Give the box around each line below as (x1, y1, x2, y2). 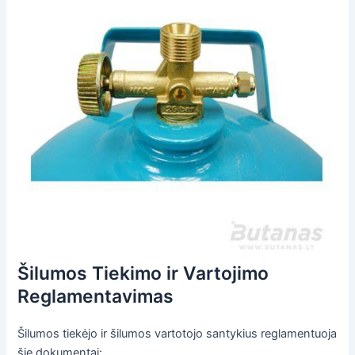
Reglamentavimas (17, 284, 174, 307)
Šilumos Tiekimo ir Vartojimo (17, 261, 269, 284)
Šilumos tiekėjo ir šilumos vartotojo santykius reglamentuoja (17, 326, 338, 341)
